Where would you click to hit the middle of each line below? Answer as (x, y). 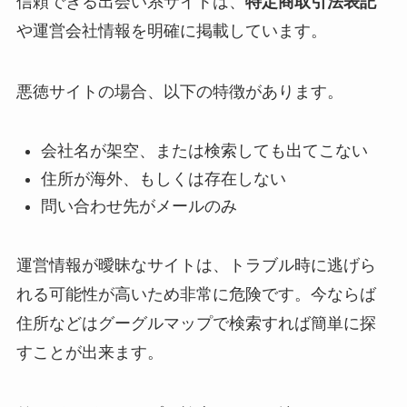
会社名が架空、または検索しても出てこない (204, 151)
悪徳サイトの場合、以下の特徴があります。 (179, 92)
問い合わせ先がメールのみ (139, 207)
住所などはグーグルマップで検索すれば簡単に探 (196, 324)
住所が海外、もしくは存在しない (163, 179)
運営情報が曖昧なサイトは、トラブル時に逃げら (196, 266)
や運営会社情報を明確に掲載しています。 (171, 30)
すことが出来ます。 (89, 353)
